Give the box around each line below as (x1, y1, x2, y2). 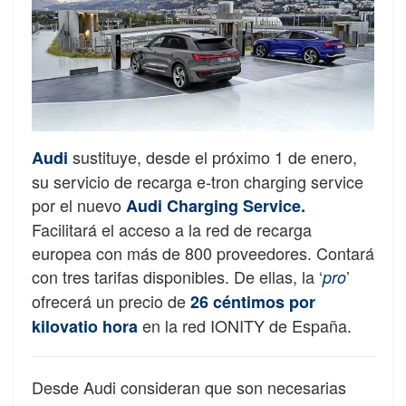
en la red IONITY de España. (142, 314, 352, 338)
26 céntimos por (190, 290, 315, 314)
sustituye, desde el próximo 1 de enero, (68, 145, 357, 169)
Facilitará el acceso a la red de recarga (32, 217, 312, 242)
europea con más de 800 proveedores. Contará (32, 241, 374, 266)
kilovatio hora (32, 314, 138, 339)
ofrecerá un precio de (32, 289, 190, 314)
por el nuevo (32, 193, 126, 217)
